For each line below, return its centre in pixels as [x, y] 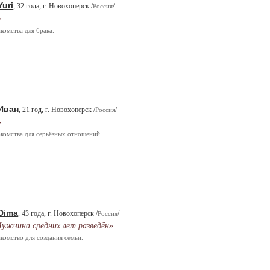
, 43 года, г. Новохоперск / [58, 213]
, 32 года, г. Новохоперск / [53, 6]
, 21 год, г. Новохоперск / [57, 110]
